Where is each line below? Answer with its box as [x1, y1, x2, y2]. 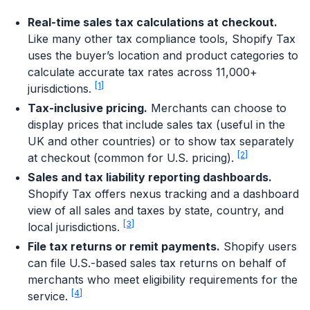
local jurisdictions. [28, 220, 123, 235]
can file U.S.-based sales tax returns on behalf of [28, 256, 286, 271]
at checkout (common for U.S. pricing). [28, 151, 237, 165]
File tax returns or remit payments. [28, 239, 220, 254]
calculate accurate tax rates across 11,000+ [28, 65, 257, 80]
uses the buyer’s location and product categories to [28, 48, 298, 63]
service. [28, 289, 71, 304]
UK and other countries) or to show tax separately [28, 134, 294, 149]
